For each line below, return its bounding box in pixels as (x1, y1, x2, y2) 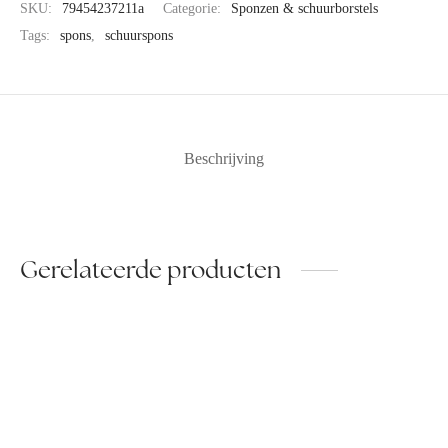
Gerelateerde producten (20, 254, 281, 286)
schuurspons (105, 27, 173, 44)
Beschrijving (184, 149, 264, 167)
